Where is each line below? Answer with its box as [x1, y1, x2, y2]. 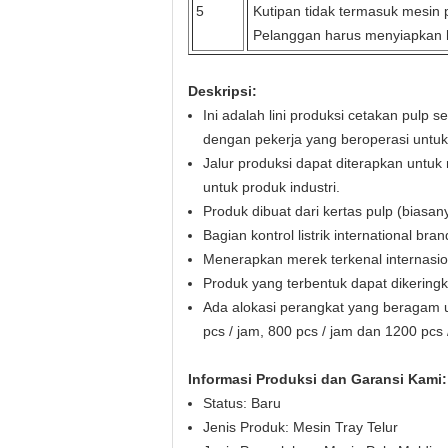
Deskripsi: [188, 83, 257, 99]
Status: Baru [203, 395, 281, 411]
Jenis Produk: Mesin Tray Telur [203, 419, 398, 435]
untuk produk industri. [203, 179, 340, 195]
